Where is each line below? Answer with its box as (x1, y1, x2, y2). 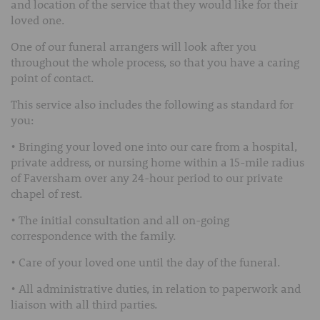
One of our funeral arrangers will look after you (11, 38, 256, 54)
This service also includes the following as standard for (11, 96, 294, 111)
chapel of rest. (11, 185, 82, 201)
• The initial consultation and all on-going (11, 211, 229, 227)
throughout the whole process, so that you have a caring (11, 54, 299, 69)
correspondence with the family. (11, 227, 176, 243)
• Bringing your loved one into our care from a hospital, (11, 138, 297, 154)
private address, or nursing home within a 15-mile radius (11, 154, 304, 169)
